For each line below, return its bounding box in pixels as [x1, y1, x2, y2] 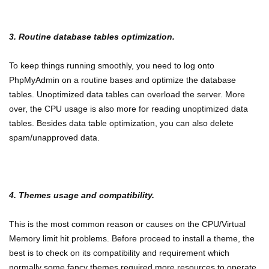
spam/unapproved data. [9, 133, 100, 142]
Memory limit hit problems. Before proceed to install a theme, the [9, 234, 255, 243]
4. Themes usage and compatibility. [9, 190, 154, 200]
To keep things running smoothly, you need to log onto [9, 61, 214, 70]
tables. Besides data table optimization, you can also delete [9, 118, 234, 128]
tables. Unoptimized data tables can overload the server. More [9, 89, 245, 99]
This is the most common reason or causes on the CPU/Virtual [9, 219, 246, 229]
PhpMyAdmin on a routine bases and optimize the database [9, 75, 236, 85]
